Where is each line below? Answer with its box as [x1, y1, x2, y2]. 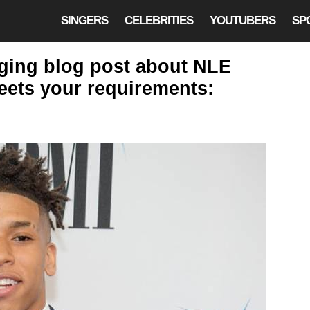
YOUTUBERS [210, 14, 275, 27]
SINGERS [61, 14, 108, 27]
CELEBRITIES [125, 14, 193, 27]
